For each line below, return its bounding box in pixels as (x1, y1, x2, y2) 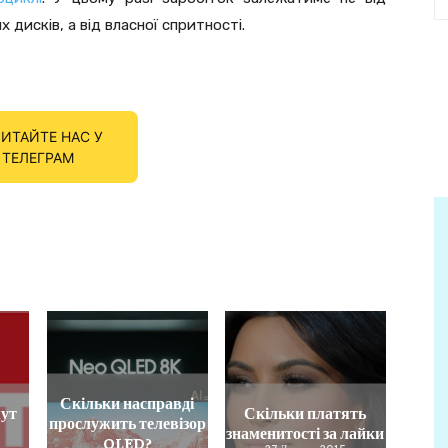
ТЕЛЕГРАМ (2, 148, 74, 166)
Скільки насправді (60, 391, 195, 412)
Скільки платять (244, 401, 367, 422)
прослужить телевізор (48, 411, 206, 432)
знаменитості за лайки (226, 421, 385, 442)
